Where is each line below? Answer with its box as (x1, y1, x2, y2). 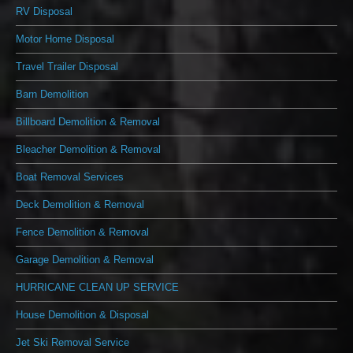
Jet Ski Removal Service (16, 336, 129, 348)
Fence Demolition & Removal (16, 226, 149, 238)
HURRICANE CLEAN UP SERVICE (16, 281, 179, 293)
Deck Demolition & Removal (16, 199, 144, 210)
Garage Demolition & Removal (16, 254, 154, 266)
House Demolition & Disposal (16, 309, 149, 321)
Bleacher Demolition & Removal (16, 143, 161, 155)
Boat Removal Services (16, 171, 124, 183)
